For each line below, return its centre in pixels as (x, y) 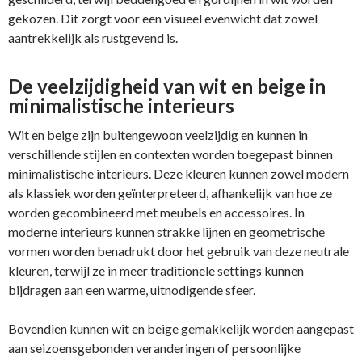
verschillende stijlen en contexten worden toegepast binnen (170, 154)
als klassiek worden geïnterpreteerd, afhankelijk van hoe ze (170, 192)
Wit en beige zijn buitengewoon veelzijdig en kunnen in (158, 134)
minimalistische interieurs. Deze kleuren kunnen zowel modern (179, 173)
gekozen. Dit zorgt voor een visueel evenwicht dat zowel (163, 18)
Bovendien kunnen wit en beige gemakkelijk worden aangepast (181, 328)
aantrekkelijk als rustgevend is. (93, 37)
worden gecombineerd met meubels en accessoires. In (156, 212)
